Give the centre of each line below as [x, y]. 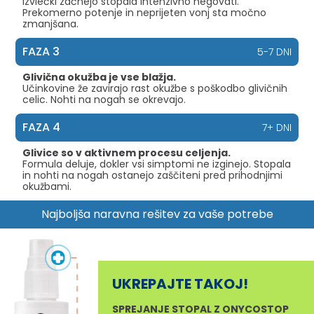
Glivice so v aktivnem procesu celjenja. [127, 152]
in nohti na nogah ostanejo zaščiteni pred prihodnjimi [153, 175]
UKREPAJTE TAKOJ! [180, 284]
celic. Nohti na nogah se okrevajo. [104, 99]
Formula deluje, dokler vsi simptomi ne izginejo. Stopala [157, 164]
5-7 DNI [274, 52]
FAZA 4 [42, 127]
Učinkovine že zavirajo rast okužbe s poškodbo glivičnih [155, 88]
